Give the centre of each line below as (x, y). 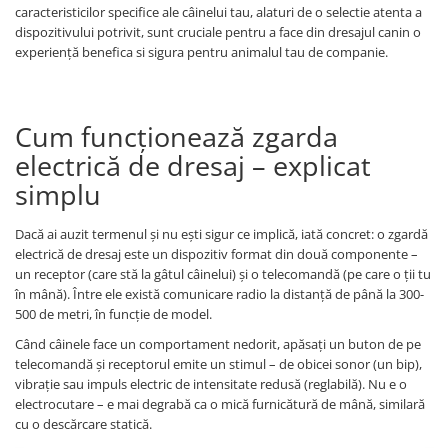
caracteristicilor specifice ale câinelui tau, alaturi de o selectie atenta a (218, 12)
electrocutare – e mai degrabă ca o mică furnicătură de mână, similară (220, 404)
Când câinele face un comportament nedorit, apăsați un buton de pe (218, 344)
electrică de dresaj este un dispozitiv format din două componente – (216, 254)
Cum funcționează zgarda (176, 137)
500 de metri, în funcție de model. (113, 314)
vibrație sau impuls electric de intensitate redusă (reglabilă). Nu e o (211, 384)
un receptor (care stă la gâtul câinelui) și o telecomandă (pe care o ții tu (223, 274)
